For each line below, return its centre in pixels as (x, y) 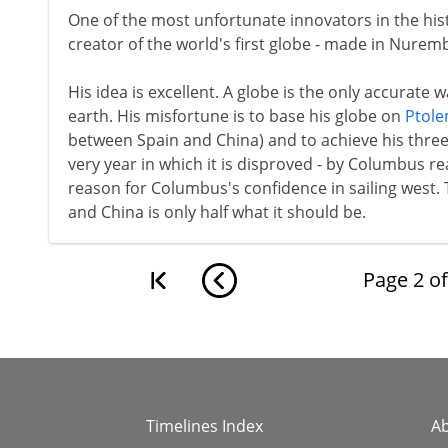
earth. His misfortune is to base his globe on (236, 116)
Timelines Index (204, 425)
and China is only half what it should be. (216, 212)
